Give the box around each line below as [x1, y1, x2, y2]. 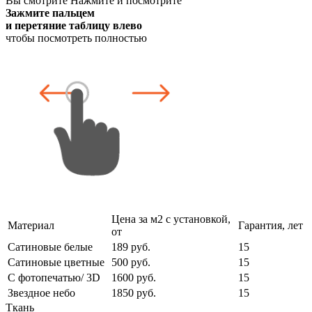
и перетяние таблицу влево [6, 19, 142, 31]
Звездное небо [8, 286, 75, 299]
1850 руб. [111, 286, 156, 299]
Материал [8, 219, 54, 231]
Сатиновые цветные [8, 256, 104, 268]
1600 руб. [111, 271, 156, 283]
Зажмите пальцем [6, 6, 95, 19]
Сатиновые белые [8, 240, 93, 253]
